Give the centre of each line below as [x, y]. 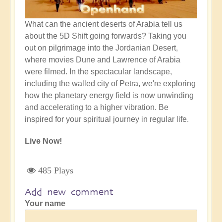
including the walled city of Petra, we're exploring [110, 84]
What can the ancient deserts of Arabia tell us [104, 24]
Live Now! [43, 141]
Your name [45, 204]
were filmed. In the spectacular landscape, [98, 72]
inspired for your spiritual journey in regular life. [107, 119]
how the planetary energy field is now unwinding [109, 96]
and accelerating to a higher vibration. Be [97, 108]
